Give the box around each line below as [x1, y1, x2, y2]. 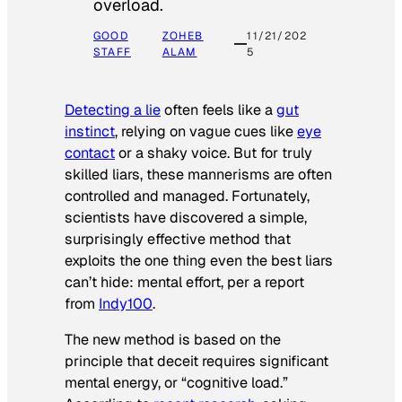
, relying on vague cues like [115, 121, 297, 141]
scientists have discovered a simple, [65, 207, 307, 227]
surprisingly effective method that [65, 229, 291, 249]
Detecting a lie [65, 100, 161, 119]
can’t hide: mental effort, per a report [65, 272, 304, 292]
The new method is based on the [65, 330, 281, 349]
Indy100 [99, 293, 153, 313]
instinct [65, 121, 115, 141]
